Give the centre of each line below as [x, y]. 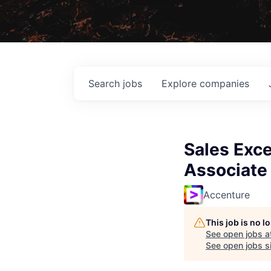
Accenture [227, 194]
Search [106, 83]
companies [224, 83]
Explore [181, 83]
